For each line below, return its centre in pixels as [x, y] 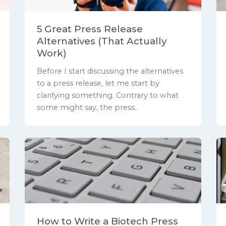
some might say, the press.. [87, 108]
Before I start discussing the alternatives [110, 71]
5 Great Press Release [90, 29]
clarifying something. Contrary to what [108, 96]
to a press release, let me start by [98, 83]
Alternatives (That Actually [102, 41]
